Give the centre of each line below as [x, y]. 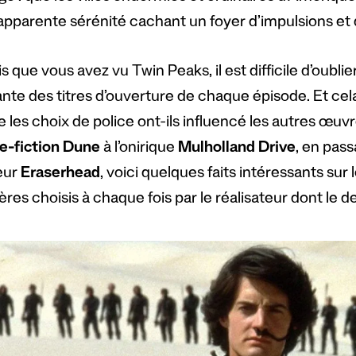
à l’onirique [139, 149]
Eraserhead [60, 174]
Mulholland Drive [236, 149]
